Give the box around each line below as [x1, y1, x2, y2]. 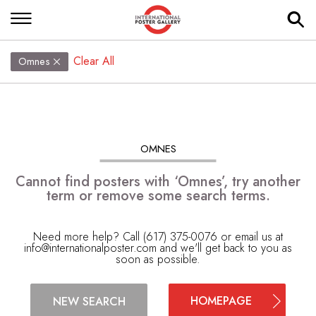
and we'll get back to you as [157, 240, 292, 256]
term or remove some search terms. [46, 186, 270, 206]
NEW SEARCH [52, 293, 126, 310]
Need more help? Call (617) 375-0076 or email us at [33, 229, 283, 245]
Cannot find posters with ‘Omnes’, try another [16, 171, 300, 192]
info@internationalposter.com [24, 240, 157, 256]
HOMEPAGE [190, 293, 252, 309]
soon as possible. [116, 251, 200, 267]
